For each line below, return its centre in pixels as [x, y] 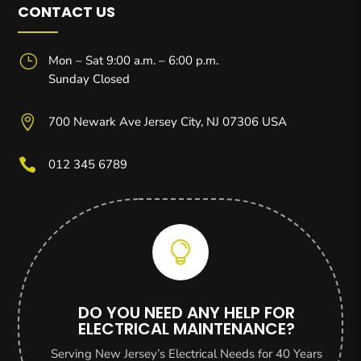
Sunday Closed [89, 79]
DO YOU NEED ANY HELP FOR [187, 313]
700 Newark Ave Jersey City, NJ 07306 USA [167, 122]
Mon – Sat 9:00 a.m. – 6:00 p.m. [133, 61]
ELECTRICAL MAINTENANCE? [187, 329]
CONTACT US [67, 12]
